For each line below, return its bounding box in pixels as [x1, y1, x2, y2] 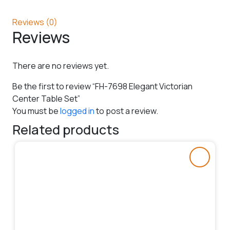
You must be [12, 105, 60, 117]
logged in [60, 105, 94, 117]
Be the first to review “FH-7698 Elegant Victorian [12, 80, 193, 92]
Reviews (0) [12, 16, 57, 28]
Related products [12, 120, 119, 139]
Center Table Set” [12, 92, 80, 104]
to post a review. [94, 105, 158, 117]
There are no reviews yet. [12, 60, 109, 71]
